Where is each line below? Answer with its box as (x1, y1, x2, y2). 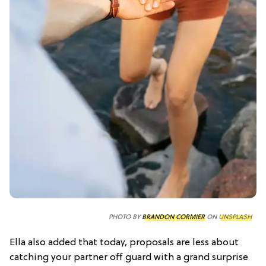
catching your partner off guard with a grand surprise (9, 252, 248, 263)
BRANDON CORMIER (142, 213, 205, 221)
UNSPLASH (218, 213, 252, 221)
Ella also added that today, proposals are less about (9, 237, 239, 248)
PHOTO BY (109, 213, 142, 221)
